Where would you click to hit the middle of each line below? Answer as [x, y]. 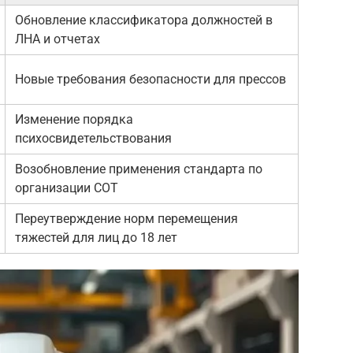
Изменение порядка [74, 119]
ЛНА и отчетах [58, 39]
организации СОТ [67, 188]
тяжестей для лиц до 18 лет [96, 237]
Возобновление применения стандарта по [139, 169]
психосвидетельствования [93, 138]
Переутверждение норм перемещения [126, 218]
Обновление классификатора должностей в [144, 20]
